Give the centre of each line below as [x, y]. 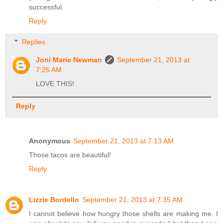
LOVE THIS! [55, 83]
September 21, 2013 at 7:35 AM [132, 199]
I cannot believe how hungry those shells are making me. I [123, 213]
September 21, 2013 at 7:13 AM [123, 141]
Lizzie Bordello [54, 199]
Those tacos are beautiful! [70, 155]
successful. [46, 7]
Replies [34, 42]
